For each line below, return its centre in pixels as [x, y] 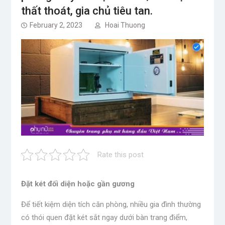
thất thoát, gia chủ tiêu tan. [87, 11]
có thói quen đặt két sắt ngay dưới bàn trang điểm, [104, 218]
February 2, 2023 [56, 25]
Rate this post [120, 155]
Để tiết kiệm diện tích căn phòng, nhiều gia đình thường [111, 205]
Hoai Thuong [125, 25]
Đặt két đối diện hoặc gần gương [78, 184]
